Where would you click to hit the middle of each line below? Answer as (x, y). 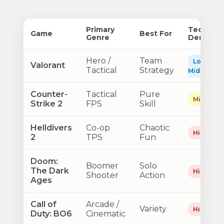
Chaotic (154, 127)
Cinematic (105, 213)
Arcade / (102, 204)
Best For (155, 33)
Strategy (156, 70)
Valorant (47, 65)
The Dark (49, 170)
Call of (43, 204)
